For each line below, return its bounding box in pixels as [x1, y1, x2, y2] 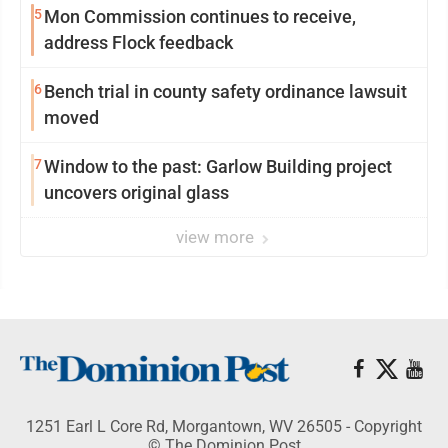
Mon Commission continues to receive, [44, 6, 356, 27]
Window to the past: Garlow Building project [44, 156, 392, 177]
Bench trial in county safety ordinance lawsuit [44, 81, 407, 102]
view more [176, 227, 258, 247]
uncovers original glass [44, 182, 229, 203]
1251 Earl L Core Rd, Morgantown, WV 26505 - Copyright [26, 417, 422, 436]
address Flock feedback [44, 32, 233, 53]
